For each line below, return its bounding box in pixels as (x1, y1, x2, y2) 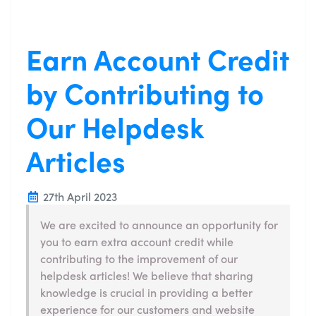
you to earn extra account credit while (40, 233, 233, 249)
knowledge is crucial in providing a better (40, 284, 253, 300)
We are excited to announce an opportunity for (40, 216, 278, 232)
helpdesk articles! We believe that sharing (40, 267, 253, 283)
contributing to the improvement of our (40, 250, 238, 266)
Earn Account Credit (26, 38, 289, 78)
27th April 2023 (40, 188, 117, 204)
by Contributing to (26, 72, 264, 112)
